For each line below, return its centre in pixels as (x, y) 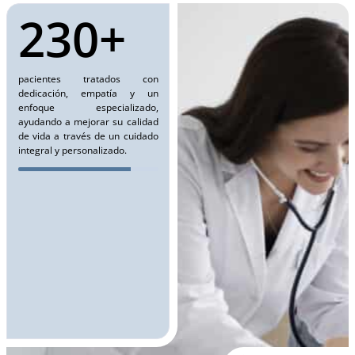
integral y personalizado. (72, 150)
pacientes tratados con (88, 78)
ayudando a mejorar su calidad (88, 121)
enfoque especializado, (88, 107)
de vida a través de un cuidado (88, 136)
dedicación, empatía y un (88, 93)
